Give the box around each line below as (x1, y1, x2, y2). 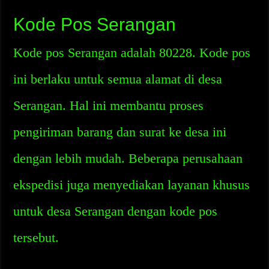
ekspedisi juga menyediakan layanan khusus (13, 177, 250, 192)
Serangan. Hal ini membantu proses (13, 98, 204, 113)
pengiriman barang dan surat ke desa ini (13, 124, 227, 139)
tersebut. (13, 230, 59, 245)
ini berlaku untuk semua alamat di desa (13, 71, 223, 86)
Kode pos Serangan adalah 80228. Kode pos (13, 45, 251, 60)
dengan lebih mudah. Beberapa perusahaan (13, 151, 243, 166)
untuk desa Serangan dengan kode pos (13, 204, 218, 219)
